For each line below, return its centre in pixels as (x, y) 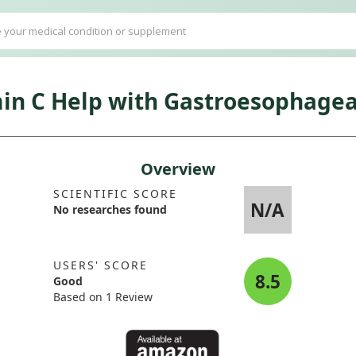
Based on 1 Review (103, 297)
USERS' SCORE (100, 265)
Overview (178, 169)
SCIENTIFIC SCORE (115, 193)
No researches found (110, 209)
